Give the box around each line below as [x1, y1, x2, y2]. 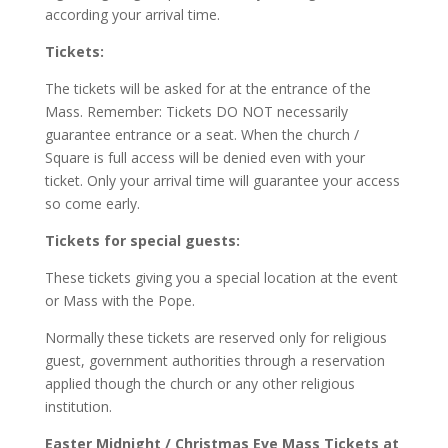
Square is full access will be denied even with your [44, 148, 365, 167]
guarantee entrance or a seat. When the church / [44, 125, 359, 144]
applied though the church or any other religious [44, 374, 355, 393]
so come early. [44, 194, 140, 213]
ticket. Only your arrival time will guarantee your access [44, 171, 400, 190]
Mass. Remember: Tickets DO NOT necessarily [44, 102, 348, 121]
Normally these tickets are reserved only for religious [44, 328, 387, 347]
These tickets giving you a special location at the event [44, 268, 398, 287]
